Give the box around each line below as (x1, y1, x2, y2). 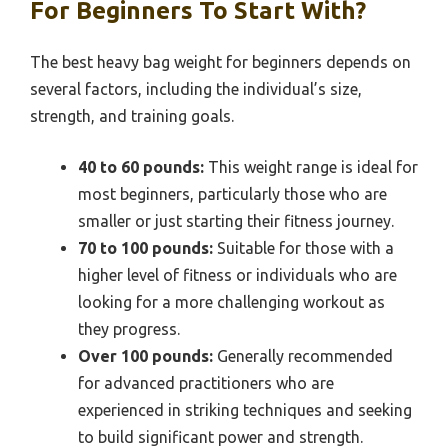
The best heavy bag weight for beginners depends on (30, 52, 411, 71)
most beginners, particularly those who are (78, 184, 387, 203)
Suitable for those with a (213, 238, 394, 257)
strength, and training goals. (30, 106, 234, 125)
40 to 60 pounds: (78, 157, 204, 176)
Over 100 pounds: (78, 346, 213, 365)
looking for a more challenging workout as (78, 292, 385, 311)
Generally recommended (213, 346, 393, 365)
